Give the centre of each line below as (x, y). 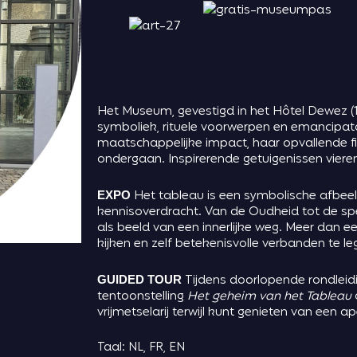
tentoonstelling (142, 297)
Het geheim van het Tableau (269, 297)
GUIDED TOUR (141, 280)
